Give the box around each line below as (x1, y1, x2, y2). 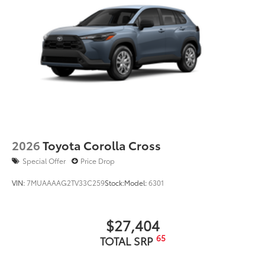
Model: (124, 177, 148, 188)
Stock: (105, 177, 124, 188)
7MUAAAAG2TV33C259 (27, 177, 105, 188)
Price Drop (80, 155, 115, 166)
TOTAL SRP (99, 232, 156, 248)
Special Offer (22, 155, 66, 166)
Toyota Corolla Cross (43, 136, 161, 153)
